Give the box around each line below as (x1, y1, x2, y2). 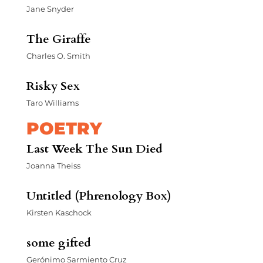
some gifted (26, 234, 91, 251)
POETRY (26, 117, 102, 139)
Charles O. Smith (26, 50, 90, 60)
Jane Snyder (26, 4, 74, 14)
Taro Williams (26, 97, 79, 107)
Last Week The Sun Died (26, 140, 163, 157)
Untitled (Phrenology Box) (26, 187, 171, 204)
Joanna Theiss (26, 160, 80, 170)
